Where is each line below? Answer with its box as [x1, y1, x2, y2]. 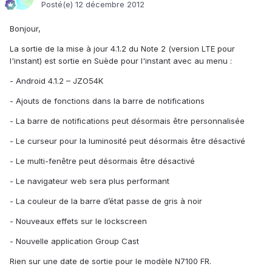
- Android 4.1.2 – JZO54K [10, 76, 103, 86]
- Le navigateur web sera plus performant [10, 176, 169, 186]
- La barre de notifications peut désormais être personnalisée [10, 116, 245, 126]
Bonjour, [10, 24, 41, 34]
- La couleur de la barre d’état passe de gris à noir [10, 196, 202, 206]
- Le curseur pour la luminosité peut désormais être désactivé [10, 136, 245, 146]
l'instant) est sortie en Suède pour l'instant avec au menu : [10, 56, 232, 66]
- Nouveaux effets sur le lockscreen [10, 216, 147, 226]
